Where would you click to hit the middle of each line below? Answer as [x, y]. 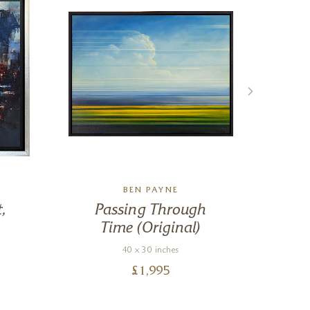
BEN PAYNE [151, 191]
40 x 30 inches [151, 251]
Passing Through [151, 211]
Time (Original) [151, 229]
